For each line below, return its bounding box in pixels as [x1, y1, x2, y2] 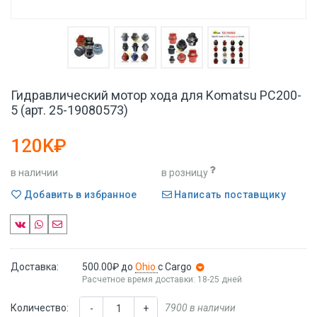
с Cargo [157, 260, 192, 272]
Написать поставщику [171, 188, 286, 200]
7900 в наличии [165, 301, 236, 313]
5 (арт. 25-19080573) [11, 103, 128, 117]
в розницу [161, 167, 208, 178]
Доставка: [11, 260, 59, 272]
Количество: [11, 301, 69, 313]
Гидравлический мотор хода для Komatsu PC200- [11, 88, 301, 103]
